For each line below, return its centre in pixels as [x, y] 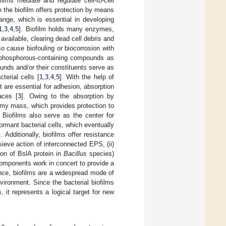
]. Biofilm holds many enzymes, [67, 29]
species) [100, 154]
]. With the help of [87, 77]
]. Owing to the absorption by [68, 96]
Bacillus [75, 154]
